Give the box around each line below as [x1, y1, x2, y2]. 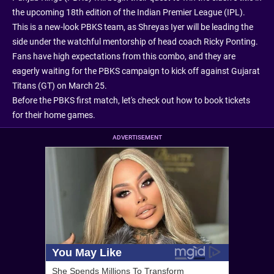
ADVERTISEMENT [112, 133, 162, 141]
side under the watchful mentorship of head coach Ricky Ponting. [12, 36, 258, 46]
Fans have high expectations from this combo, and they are [12, 51, 235, 61]
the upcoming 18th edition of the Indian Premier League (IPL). [12, 7, 245, 17]
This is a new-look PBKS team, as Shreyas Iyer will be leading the [12, 21, 253, 32]
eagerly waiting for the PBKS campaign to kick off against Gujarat [12, 65, 260, 76]
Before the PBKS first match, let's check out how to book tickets [12, 95, 250, 105]
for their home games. [12, 109, 95, 120]
